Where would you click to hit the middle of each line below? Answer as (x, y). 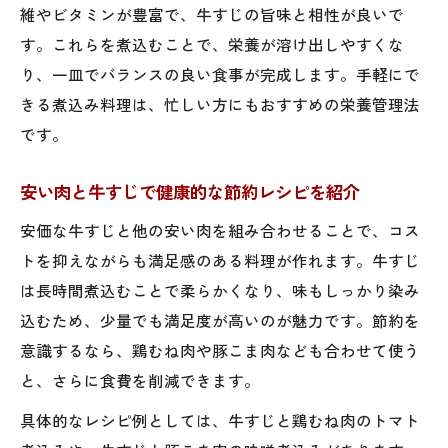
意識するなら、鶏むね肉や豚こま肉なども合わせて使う (220, 349)
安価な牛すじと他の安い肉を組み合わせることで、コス (220, 229)
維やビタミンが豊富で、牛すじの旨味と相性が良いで (212, 13)
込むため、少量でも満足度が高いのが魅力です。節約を (220, 319)
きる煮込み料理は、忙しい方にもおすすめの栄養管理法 (220, 103)
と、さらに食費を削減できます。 (140, 379)
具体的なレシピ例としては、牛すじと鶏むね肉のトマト (220, 419)
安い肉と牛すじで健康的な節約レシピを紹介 (190, 191)
